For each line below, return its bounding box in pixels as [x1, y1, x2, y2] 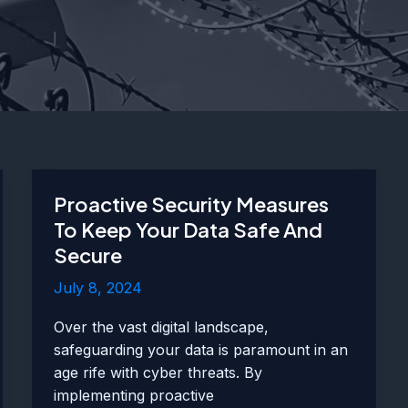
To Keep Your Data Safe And [53, 217, 322, 242]
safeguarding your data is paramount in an [53, 341, 348, 360]
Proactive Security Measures [53, 191, 329, 217]
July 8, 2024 [53, 279, 142, 297]
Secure [53, 242, 122, 268]
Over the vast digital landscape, [53, 318, 269, 337]
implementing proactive [53, 386, 214, 405]
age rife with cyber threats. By [53, 363, 262, 382]
